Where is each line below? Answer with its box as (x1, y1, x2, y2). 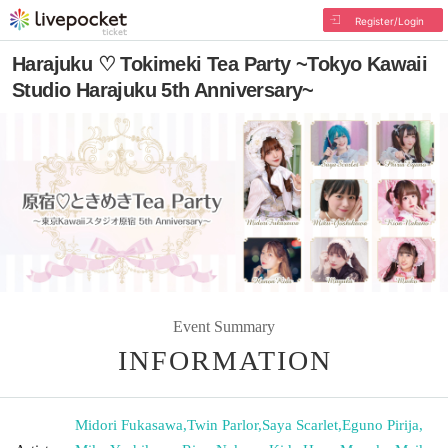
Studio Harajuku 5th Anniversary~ (12, 79, 314, 101)
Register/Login (354, 15, 424, 27)
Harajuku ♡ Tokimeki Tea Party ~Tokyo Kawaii (12, 53, 428, 75)
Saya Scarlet (262, 416, 338, 433)
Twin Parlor (187, 416, 258, 433)
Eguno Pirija (342, 416, 419, 433)
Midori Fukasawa (75, 416, 183, 433)
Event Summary (173, 317, 275, 335)
